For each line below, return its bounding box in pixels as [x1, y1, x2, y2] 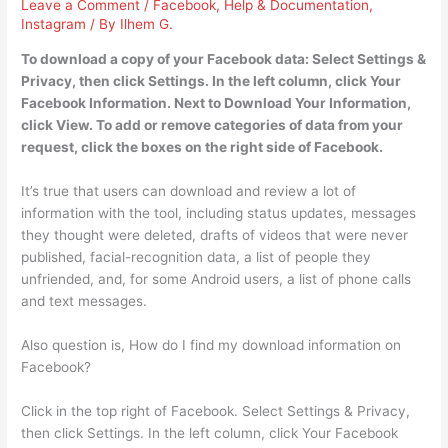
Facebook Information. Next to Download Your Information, [21, 95, 412, 112]
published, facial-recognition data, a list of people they [21, 248, 372, 265]
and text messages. [21, 292, 148, 309]
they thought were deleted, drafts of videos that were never [21, 226, 409, 243]
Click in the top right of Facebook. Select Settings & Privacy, [21, 402, 411, 419]
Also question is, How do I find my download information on [21, 336, 402, 353]
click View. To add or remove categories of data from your [21, 117, 404, 134]
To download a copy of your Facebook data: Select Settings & [21, 51, 427, 68]
